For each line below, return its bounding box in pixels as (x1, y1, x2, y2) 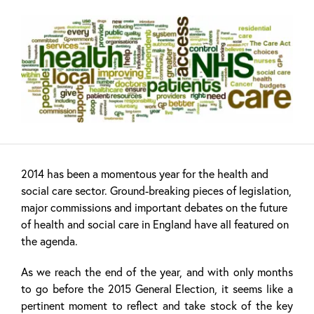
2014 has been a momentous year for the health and (21, 166, 268, 181)
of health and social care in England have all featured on (21, 217, 289, 231)
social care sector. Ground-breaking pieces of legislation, (21, 183, 292, 198)
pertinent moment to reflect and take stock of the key (21, 298, 293, 313)
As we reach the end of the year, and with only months (21, 264, 293, 279)
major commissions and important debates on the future (21, 200, 287, 214)
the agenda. (21, 233, 78, 248)
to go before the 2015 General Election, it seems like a (21, 281, 293, 296)
